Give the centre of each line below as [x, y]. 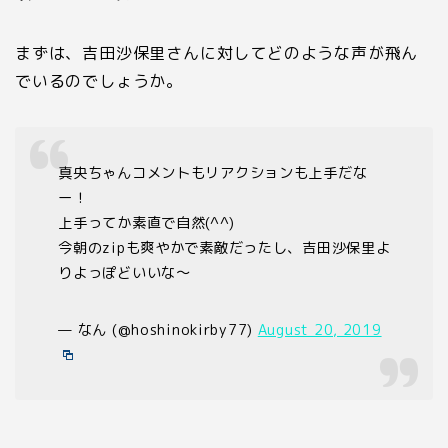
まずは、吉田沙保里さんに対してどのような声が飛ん [217, 52]
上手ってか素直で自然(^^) [146, 223]
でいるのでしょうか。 [99, 80]
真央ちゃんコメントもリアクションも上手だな [213, 173]
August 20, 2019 [319, 330]
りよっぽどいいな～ [124, 273]
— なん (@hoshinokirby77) [158, 330]
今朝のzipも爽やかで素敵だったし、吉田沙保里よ [224, 248]
